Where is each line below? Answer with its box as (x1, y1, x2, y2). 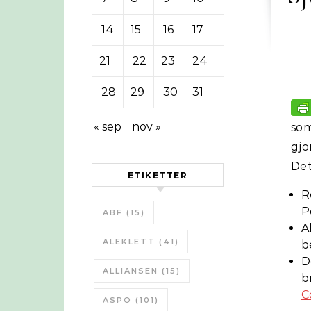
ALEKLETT (103, 237, 155, 246)
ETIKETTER (127, 170, 188, 180)
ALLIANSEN (103, 266, 158, 276)
